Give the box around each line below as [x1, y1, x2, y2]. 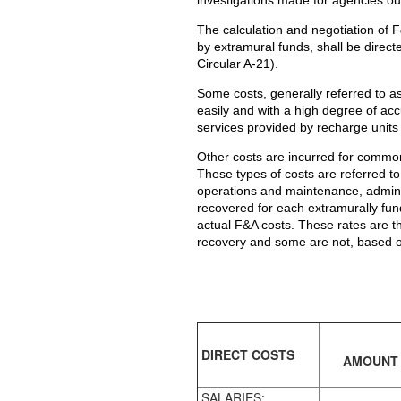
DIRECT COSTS [198, 345, 294, 363]
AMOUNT [343, 351, 398, 370]
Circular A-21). [197, 55, 278, 71]
